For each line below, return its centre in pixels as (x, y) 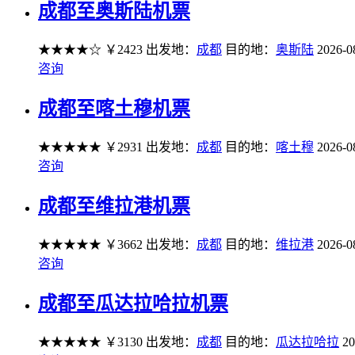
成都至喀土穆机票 (114, 109)
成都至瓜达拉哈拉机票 (133, 303)
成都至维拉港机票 (114, 206)
